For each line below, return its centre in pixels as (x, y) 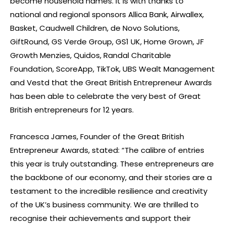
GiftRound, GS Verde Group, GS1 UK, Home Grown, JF (107, 41)
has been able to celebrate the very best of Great (105, 96)
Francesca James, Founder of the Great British (97, 136)
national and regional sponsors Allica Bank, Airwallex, (107, 14)
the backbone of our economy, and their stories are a (111, 177)
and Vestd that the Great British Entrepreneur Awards (111, 82)
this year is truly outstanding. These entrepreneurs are (112, 163)
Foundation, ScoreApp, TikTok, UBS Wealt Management (112, 69)
